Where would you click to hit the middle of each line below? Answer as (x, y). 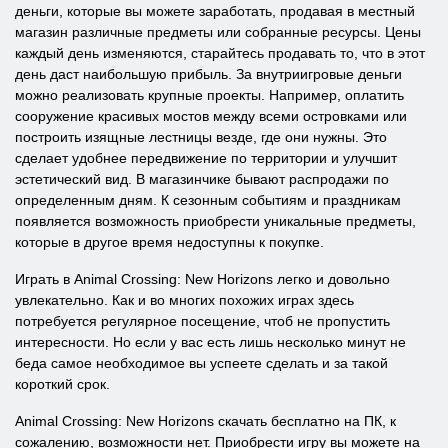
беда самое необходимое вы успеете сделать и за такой (201, 363)
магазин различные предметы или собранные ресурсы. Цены (218, 32)
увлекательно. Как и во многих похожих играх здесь (184, 300)
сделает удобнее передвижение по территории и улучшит (206, 158)
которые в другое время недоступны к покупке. (169, 242)
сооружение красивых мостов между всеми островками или (211, 116)
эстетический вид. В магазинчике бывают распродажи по (202, 179)
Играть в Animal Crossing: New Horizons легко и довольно (202, 279)
